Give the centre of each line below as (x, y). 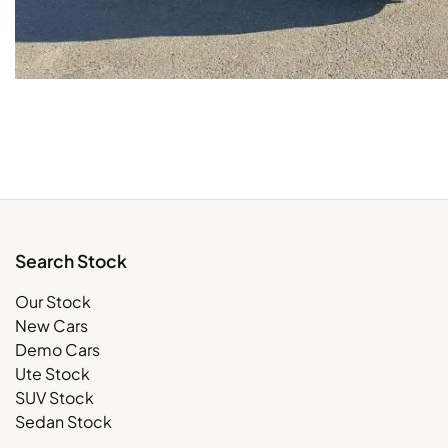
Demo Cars (57, 349)
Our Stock (53, 301)
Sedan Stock (63, 421)
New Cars (51, 325)
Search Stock (71, 260)
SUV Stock (54, 397)
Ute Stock (52, 373)
